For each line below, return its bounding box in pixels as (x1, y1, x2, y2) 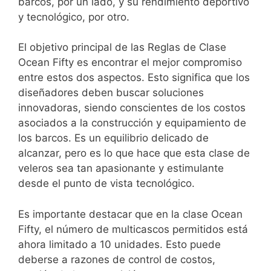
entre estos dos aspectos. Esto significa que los (18, 71, 250, 84)
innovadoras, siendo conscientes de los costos (18, 102, 246, 114)
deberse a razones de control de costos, (18, 253, 215, 266)
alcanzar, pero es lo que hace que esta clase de (18, 147, 250, 160)
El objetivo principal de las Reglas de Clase (18, 41, 226, 54)
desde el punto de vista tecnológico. (18, 177, 195, 190)
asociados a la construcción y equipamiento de (18, 117, 246, 129)
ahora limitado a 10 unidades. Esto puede (18, 238, 221, 250)
